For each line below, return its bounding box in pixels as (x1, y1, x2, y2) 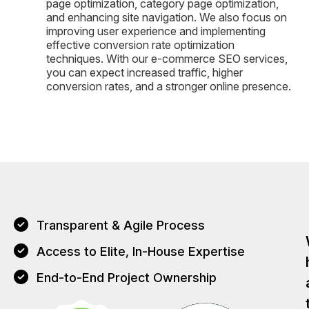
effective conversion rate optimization (46, 38, 235, 52)
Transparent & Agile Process (37, 218, 206, 233)
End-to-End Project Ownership (37, 270, 217, 286)
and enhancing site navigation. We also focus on (46, 10, 287, 25)
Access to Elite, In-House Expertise (37, 244, 246, 259)
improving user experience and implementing (46, 24, 266, 39)
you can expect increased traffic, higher (46, 66, 243, 80)
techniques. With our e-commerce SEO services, (46, 52, 288, 66)
